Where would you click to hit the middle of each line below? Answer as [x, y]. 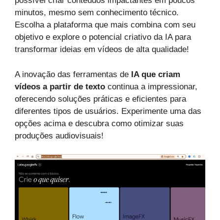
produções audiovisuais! [59, 136]
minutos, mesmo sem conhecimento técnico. [97, 13]
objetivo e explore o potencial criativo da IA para [103, 37]
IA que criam [156, 74]
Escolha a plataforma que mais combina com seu [105, 25]
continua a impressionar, [151, 86]
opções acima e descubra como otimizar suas [99, 123]
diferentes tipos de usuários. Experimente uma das [108, 111]
